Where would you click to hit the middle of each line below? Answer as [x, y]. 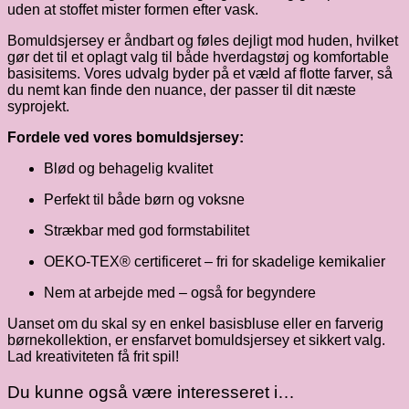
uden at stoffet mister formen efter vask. [133, 10]
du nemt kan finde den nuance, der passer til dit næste [182, 90]
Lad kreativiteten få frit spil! [93, 357]
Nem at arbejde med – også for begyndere [180, 293]
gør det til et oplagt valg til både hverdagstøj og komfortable [198, 58]
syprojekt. [38, 107]
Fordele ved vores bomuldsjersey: [126, 138]
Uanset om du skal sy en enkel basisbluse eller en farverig [195, 324]
